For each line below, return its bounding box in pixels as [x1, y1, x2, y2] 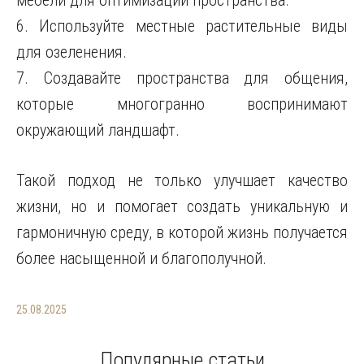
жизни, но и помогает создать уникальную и [16, 197, 348, 216]
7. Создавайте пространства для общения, [16, 68, 348, 88]
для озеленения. [16, 42, 127, 62]
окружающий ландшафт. [16, 120, 180, 140]
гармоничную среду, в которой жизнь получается [16, 223, 348, 242]
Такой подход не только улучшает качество [16, 171, 348, 190]
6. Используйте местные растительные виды [16, 16, 348, 36]
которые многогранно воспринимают [16, 94, 348, 114]
